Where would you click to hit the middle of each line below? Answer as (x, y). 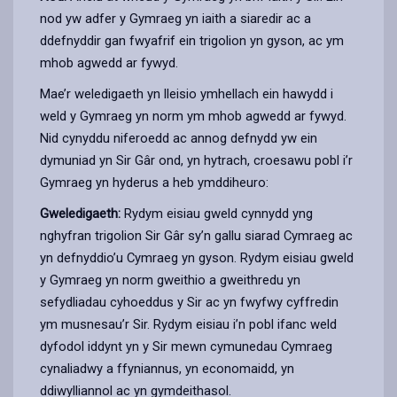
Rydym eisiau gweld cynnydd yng (217, 213)
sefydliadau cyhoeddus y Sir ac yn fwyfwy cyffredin (189, 302)
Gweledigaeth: (80, 213)
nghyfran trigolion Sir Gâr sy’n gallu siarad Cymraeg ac (196, 235)
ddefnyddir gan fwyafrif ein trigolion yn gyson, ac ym (192, 40)
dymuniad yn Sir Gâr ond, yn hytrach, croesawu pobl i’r (196, 160)
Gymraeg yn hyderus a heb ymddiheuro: (154, 182)
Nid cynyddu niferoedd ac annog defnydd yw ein (179, 138)
